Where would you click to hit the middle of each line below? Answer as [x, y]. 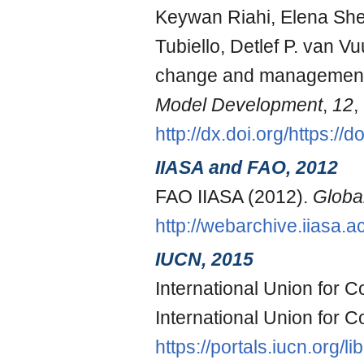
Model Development [239, 104]
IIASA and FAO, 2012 [247, 168]
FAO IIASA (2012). [234, 197]
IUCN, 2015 [204, 260]
